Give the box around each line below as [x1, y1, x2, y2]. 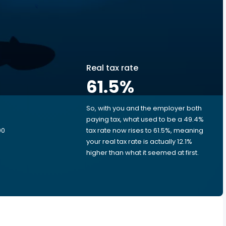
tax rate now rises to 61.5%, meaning [86, 126, 203, 135]
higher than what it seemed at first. [86, 148, 199, 157]
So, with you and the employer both [86, 103, 202, 113]
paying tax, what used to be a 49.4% [86, 115, 204, 124]
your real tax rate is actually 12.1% [86, 137, 192, 146]
